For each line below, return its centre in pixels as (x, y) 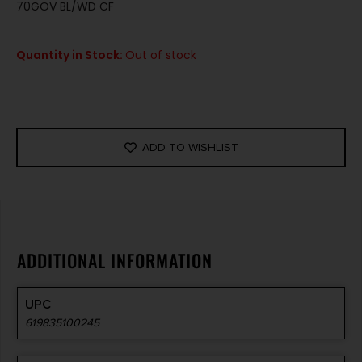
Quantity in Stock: (71, 55)
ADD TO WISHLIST (190, 148)
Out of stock (161, 55)
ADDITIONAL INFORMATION (115, 261)
